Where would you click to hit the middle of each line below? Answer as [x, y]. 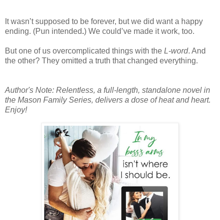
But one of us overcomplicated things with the [84, 51]
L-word [176, 51]
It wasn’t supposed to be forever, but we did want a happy [104, 22]
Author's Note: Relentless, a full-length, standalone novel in [108, 90]
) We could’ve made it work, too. [140, 31]
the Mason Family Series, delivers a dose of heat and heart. [108, 100]
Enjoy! [16, 110]
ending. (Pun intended [43, 31]
